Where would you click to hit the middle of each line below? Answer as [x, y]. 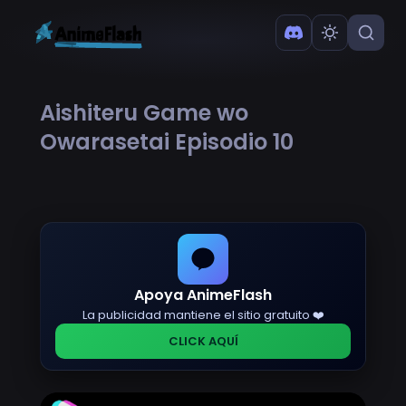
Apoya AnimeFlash [203, 295]
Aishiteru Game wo [144, 112]
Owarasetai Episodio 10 [167, 141]
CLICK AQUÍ [203, 341]
